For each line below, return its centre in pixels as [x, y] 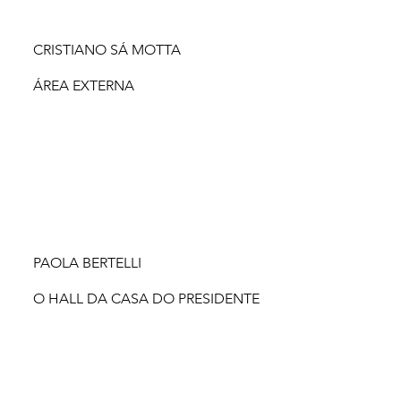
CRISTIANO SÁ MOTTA [107, 50]
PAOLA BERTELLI [87, 263]
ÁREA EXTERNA [84, 86]
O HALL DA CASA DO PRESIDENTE [147, 299]
